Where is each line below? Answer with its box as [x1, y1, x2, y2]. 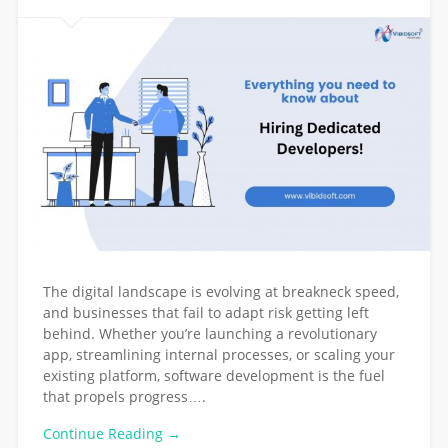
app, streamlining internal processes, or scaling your [42, 345, 395, 365]
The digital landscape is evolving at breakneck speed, [42, 282, 399, 302]
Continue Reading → [42, 424, 181, 444]
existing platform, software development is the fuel [42, 366, 385, 386]
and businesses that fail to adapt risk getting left [42, 303, 369, 323]
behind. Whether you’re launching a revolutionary [42, 324, 377, 344]
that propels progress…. [42, 387, 206, 407]
